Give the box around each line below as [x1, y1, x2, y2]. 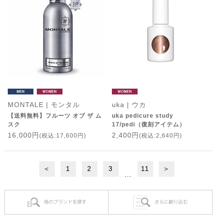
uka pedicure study [111, 112, 173, 119]
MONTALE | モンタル [7, 100, 80, 108]
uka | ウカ [111, 100, 146, 108]
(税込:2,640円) [139, 132, 182, 139]
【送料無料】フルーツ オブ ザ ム [7, 112, 102, 119]
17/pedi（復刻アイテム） [111, 121, 186, 128]
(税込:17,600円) [39, 132, 86, 139]
